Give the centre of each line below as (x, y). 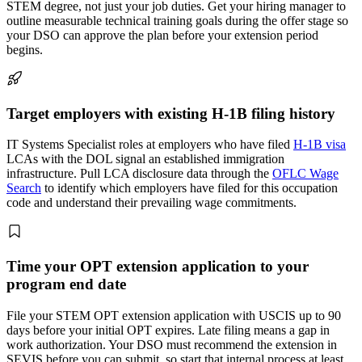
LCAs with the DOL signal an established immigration (145, 159)
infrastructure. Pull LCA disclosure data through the (139, 174)
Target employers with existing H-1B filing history (171, 113)
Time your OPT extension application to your (158, 267)
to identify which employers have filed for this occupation (189, 188)
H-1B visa (320, 145)
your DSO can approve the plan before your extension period (162, 35)
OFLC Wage (305, 174)
